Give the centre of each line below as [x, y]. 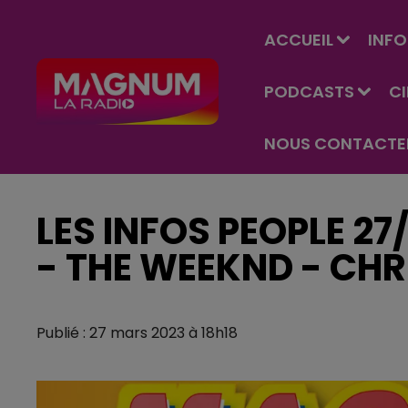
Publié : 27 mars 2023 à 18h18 [137, 333]
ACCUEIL [299, 40]
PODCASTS [309, 92]
